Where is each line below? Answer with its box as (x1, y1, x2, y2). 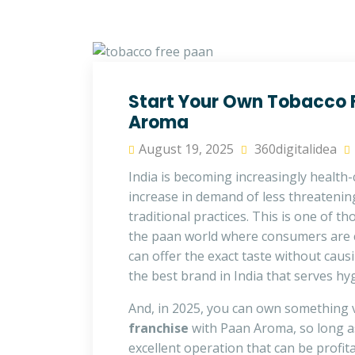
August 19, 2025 (139, 140, 234, 158)
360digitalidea (251, 140, 337, 158)
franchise (128, 319, 189, 338)
